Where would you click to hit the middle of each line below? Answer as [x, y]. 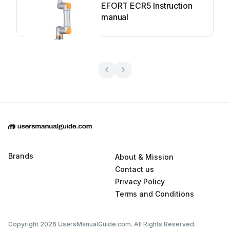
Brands [21, 156]
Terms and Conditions [155, 194]
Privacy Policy [140, 182]
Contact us [135, 169]
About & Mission [144, 157]
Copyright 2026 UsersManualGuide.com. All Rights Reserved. [102, 224]
